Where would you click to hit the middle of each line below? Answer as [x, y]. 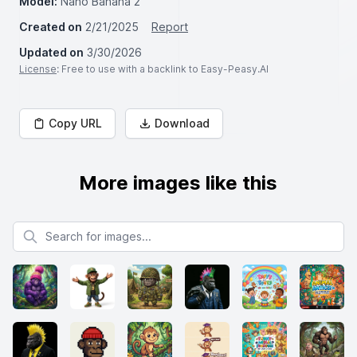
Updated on [51, 52]
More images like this [178, 183]
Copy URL [75, 123]
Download [182, 123]
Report [170, 27]
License [38, 69]
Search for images [60, 228]
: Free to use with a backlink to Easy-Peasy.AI [163, 69]
